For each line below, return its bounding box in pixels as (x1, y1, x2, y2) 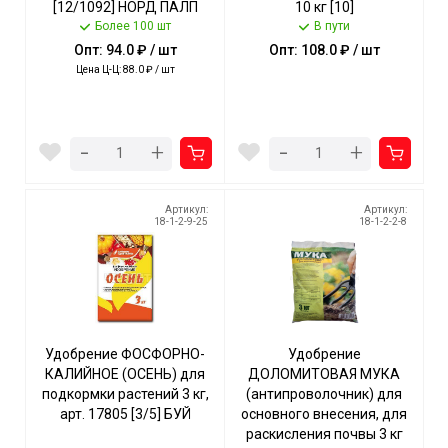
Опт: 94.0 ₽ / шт (73, 42, 177, 58)
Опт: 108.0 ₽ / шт (268, 42, 380, 58)
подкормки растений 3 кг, (41, 386, 209, 402)
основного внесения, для (241, 406, 407, 422)
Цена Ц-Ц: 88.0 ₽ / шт (75, 64, 175, 75)
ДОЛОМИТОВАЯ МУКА (248, 366, 400, 382)
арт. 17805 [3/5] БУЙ (59, 406, 191, 422)
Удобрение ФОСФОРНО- (45, 346, 205, 362)
